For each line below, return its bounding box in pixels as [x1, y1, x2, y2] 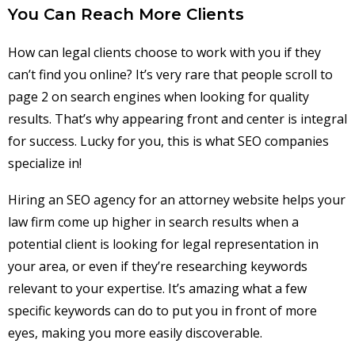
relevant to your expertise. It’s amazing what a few [8, 279, 307, 297]
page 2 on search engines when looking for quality [8, 87, 309, 105]
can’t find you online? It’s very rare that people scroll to [8, 65, 333, 83]
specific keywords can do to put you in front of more [8, 301, 317, 319]
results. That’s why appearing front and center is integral [8, 109, 347, 128]
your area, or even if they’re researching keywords [8, 257, 307, 275]
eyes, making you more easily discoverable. [8, 323, 262, 342]
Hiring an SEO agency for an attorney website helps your [8, 190, 345, 208]
